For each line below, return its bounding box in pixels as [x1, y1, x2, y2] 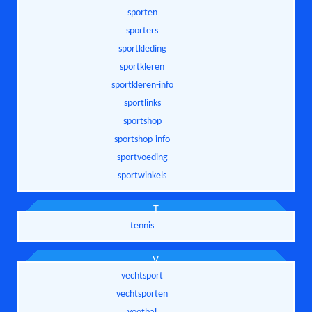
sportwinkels [118, 170, 167, 181]
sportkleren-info [111, 79, 173, 91]
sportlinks [123, 97, 161, 109]
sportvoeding [116, 152, 168, 163]
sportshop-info [114, 134, 171, 145]
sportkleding [118, 43, 166, 54]
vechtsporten [116, 288, 169, 299]
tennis [130, 220, 155, 231]
